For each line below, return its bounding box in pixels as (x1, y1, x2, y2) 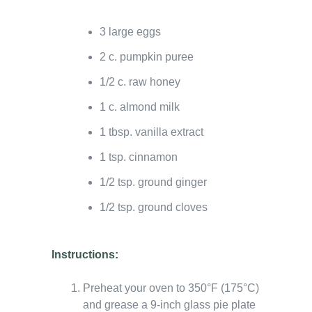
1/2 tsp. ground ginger (100, 175, 207, 188)
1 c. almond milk (100, 100, 180, 113)
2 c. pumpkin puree (100, 50, 194, 63)
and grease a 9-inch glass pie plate (83, 298, 256, 311)
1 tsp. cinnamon (100, 150, 178, 163)
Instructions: (52, 248, 118, 260)
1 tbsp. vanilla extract (100, 125, 203, 138)
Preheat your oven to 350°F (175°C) (83, 281, 259, 294)
